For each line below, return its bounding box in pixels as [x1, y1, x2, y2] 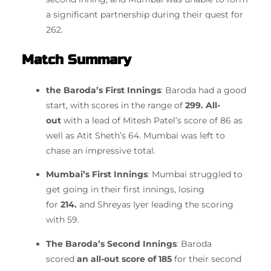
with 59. [46, 214, 79, 226]
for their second [172, 253, 241, 264]
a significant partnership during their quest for [46, 8, 243, 20]
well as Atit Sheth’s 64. [46, 129, 141, 141]
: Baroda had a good [161, 84, 246, 96]
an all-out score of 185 [77, 253, 172, 264]
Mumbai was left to [143, 129, 225, 141]
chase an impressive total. [46, 145, 155, 156]
